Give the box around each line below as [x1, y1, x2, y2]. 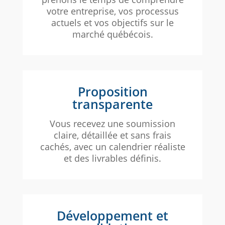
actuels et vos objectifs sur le [51, 17, 174, 29]
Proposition [77, 83, 148, 100]
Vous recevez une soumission [50, 118, 175, 130]
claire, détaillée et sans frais [54, 129, 171, 142]
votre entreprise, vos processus [46, 5, 179, 18]
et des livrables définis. [64, 152, 161, 165]
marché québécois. [72, 28, 153, 41]
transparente [72, 95, 153, 113]
